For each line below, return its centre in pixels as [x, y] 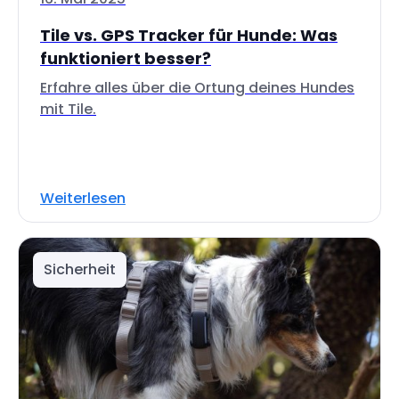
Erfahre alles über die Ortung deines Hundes [197, 88]
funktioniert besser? [126, 58]
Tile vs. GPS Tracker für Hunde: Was [189, 35]
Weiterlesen [83, 198]
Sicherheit [80, 269]
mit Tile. [68, 109]
